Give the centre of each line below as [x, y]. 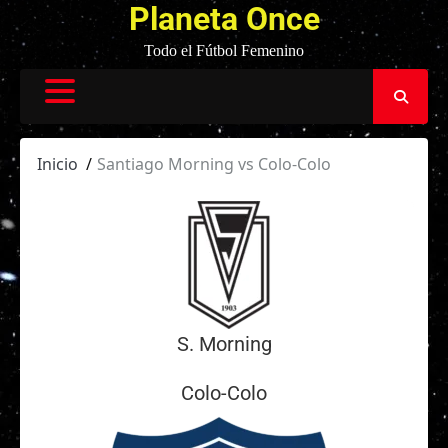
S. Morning [224, 344]
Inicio [57, 164]
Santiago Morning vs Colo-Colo [214, 164]
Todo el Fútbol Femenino [224, 50]
